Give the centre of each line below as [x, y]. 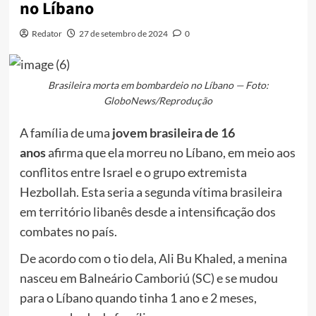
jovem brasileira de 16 [172, 132]
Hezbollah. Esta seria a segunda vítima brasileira [151, 192]
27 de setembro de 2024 [123, 34]
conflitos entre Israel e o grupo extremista [133, 172]
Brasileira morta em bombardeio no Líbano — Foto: [158, 85]
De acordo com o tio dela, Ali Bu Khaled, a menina [153, 258]
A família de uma [65, 132]
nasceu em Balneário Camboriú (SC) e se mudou [148, 278]
